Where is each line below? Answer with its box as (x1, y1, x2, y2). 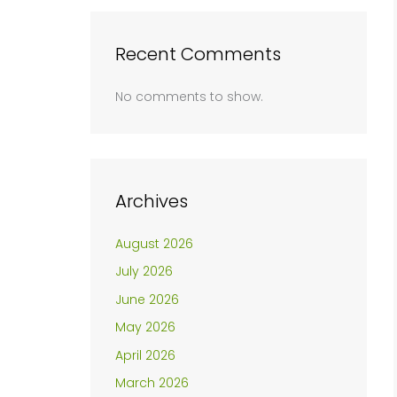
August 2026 (115, 234, 193, 253)
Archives (115, 188, 188, 214)
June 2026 (115, 290, 179, 308)
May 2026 (115, 318, 175, 337)
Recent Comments (115, 41, 281, 66)
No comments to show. (115, 87, 263, 105)
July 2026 (115, 262, 173, 281)
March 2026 (115, 374, 189, 393)
